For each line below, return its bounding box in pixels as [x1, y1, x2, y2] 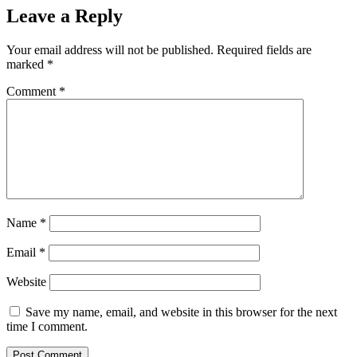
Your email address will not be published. [6, 43, 214, 57]
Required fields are [217, 43, 312, 57]
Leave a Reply [6, 6, 123, 27]
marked [6, 57, 47, 72]
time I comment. [6, 320, 88, 334]
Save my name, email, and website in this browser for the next [25, 305, 337, 320]
